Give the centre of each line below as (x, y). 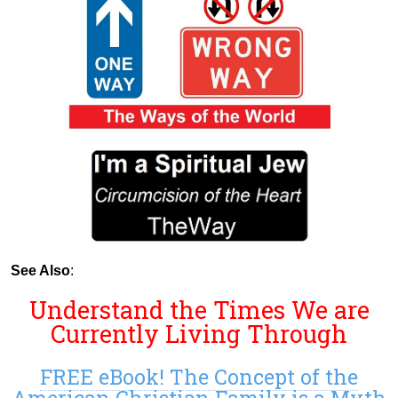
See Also (40, 270)
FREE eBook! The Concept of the (199, 376)
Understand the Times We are (199, 309)
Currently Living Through (199, 333)
